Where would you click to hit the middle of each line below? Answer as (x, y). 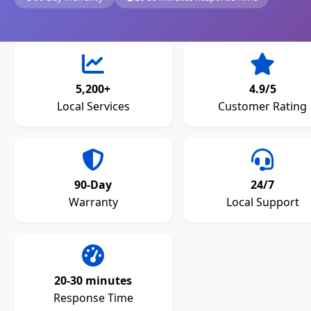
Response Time (93, 298)
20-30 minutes (93, 281)
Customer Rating (262, 107)
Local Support (262, 202)
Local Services (93, 107)
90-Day (93, 185)
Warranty (93, 202)
